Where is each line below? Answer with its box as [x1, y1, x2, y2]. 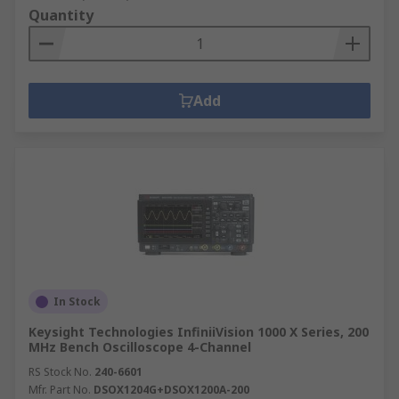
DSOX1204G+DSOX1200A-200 [94, 382, 249, 397]
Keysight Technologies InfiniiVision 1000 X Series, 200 [28, 323, 369, 340]
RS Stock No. [28, 364, 92, 379]
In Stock [53, 294, 101, 309]
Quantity [28, 5, 94, 25]
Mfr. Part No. [28, 382, 91, 397]
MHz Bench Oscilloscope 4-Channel [28, 338, 251, 355]
